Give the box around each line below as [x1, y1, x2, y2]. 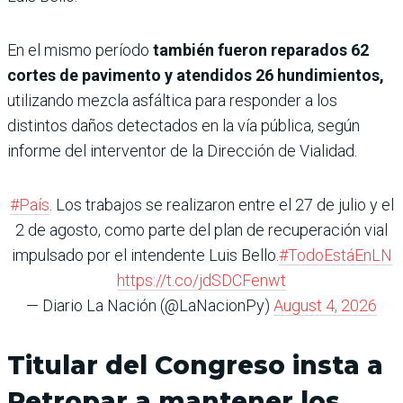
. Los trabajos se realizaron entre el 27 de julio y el [49, 195, 394, 215]
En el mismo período [7, 40, 149, 60]
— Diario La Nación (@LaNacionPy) [26, 296, 273, 316]
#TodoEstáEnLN [278, 246, 392, 265]
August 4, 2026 [273, 296, 377, 316]
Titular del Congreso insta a [7, 350, 383, 381]
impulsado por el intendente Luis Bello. [11, 246, 279, 265]
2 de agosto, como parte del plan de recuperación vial [15, 220, 388, 240]
